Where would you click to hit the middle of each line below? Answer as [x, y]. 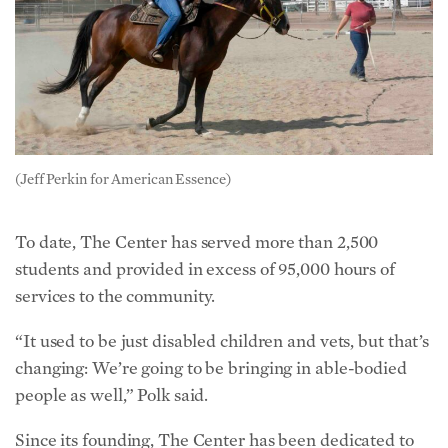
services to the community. [115, 296]
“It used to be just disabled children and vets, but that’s [222, 341]
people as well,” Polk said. [112, 395]
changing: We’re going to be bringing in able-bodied [211, 368]
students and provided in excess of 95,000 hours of [205, 269]
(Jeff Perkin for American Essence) [123, 179]
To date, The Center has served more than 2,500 [197, 242]
